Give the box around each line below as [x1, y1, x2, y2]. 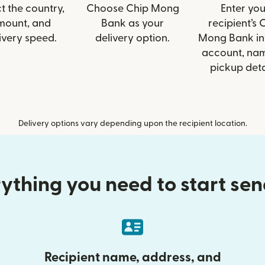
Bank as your [101, 18, 164, 28]
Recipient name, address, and [44, 251, 221, 264]
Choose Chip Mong [86, 4, 179, 14]
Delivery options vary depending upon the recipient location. [18, 119, 247, 128]
